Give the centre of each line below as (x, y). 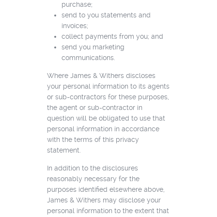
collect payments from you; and (112, 36)
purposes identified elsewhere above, (106, 189)
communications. (88, 57)
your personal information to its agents (108, 86)
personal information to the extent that (108, 210)
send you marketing (93, 47)
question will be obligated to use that (106, 118)
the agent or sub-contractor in (94, 107)
